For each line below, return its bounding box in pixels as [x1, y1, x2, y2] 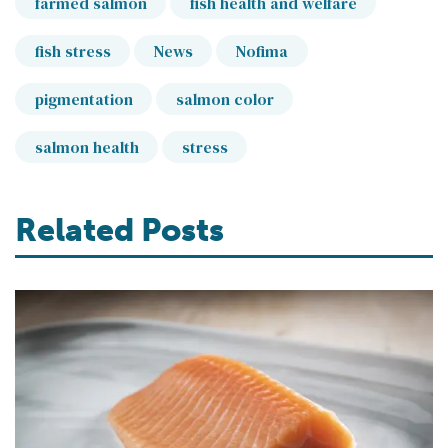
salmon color [175, 88, 274, 111]
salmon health [34, 136, 139, 159]
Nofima [235, 40, 288, 63]
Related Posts [15, 211, 224, 250]
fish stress [34, 40, 111, 63]
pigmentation [34, 88, 133, 111]
